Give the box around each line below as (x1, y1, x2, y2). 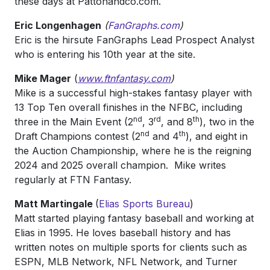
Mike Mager (14, 72, 71, 84)
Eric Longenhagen (14, 19, 101, 31)
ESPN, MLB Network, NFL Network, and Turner (14, 256, 237, 268)
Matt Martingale (14, 198, 95, 210)
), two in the (199, 116, 254, 128)
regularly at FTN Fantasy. (14, 174, 131, 186)
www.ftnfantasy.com (78, 72, 171, 84)
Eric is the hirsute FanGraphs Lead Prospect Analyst (14, 34, 254, 46)
